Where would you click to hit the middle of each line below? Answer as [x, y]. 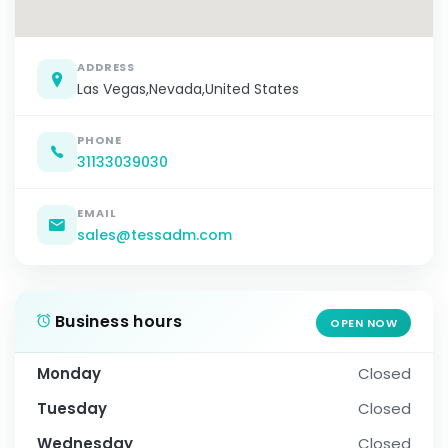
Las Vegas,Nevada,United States [188, 89]
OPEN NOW [363, 323]
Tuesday [72, 409]
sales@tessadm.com [154, 235]
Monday [69, 374]
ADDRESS [106, 67]
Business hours [116, 322]
